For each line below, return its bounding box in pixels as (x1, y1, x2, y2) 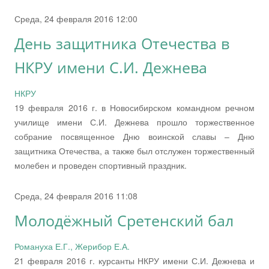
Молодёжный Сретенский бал (14, 210, 234, 231)
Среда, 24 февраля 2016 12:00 (14, 12, 138, 25)
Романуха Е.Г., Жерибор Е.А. (14, 240, 130, 252)
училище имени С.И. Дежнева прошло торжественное (14, 115, 255, 128)
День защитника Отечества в (14, 33, 229, 53)
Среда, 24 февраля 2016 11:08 (14, 189, 138, 202)
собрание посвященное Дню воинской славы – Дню (14, 130, 255, 142)
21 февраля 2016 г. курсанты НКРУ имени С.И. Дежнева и (14, 254, 255, 267)
